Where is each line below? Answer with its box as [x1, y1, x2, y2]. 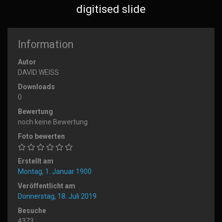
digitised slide [76, 3, 146, 16]
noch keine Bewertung [18, 118, 88, 126]
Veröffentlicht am [18, 182, 75, 190]
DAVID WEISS [18, 68, 59, 77]
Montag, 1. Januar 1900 [18, 167, 92, 176]
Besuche [18, 207, 46, 215]
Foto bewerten [18, 132, 65, 141]
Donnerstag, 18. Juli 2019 [18, 192, 97, 201]
